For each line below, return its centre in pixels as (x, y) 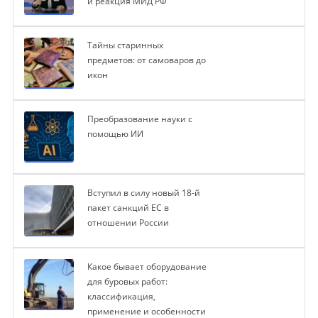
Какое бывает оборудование (147, 267)
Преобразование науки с (139, 119)
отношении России (128, 223)
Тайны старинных (125, 45)
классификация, (121, 297)
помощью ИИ (115, 134)
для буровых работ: (127, 282)
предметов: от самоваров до (146, 60)
